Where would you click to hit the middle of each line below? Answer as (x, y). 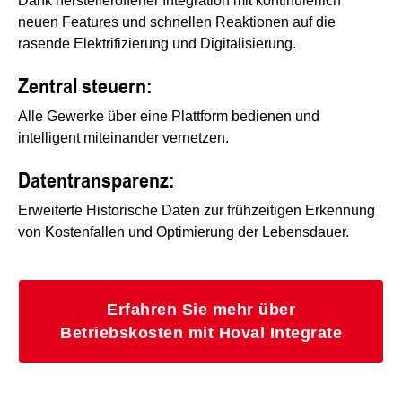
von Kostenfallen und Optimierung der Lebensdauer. (184, 232)
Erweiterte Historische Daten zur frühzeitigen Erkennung (197, 211)
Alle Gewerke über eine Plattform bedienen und (169, 117)
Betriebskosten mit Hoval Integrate (201, 333)
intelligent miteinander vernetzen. (123, 138)
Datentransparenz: (96, 179)
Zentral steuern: (85, 85)
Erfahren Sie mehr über (201, 310)
